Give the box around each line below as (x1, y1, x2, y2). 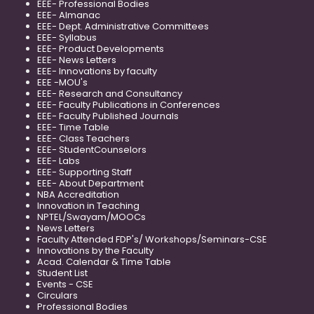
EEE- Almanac (37, 8, 100, 22)
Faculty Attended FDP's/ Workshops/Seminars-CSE (37, 232, 267, 246)
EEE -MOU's (37, 75, 88, 89)
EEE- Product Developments (37, 41, 164, 55)
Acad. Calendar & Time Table (37, 254, 171, 268)
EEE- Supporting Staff (37, 165, 132, 179)
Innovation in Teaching (37, 198, 139, 212)
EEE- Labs (37, 153, 80, 168)
